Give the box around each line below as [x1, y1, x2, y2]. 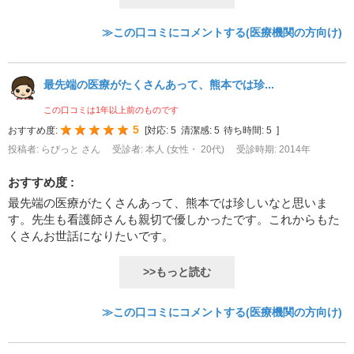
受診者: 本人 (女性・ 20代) [112, 145, 227, 155]
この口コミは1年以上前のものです [43, 105, 179, 115]
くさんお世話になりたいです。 [8, 229, 174, 243]
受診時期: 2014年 [236, 145, 311, 155]
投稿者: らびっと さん [8, 145, 103, 155]
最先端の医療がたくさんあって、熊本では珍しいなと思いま [8, 196, 328, 210]
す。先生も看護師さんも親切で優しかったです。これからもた [8, 213, 340, 227]
